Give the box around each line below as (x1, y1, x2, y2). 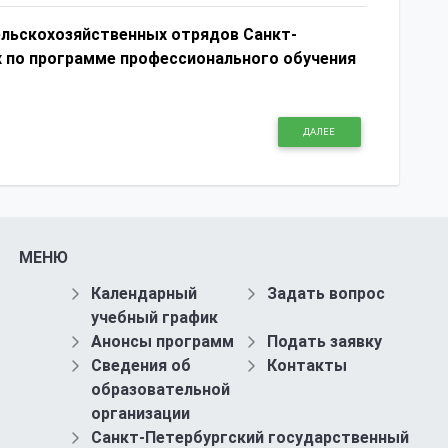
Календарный (90, 284, 197, 304)
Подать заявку (267, 332, 383, 352)
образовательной (90, 380, 230, 400)
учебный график (90, 308, 218, 328)
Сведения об (90, 356, 191, 376)
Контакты (267, 356, 348, 376)
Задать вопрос (267, 284, 386, 304)
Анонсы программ (90, 332, 234, 352)
